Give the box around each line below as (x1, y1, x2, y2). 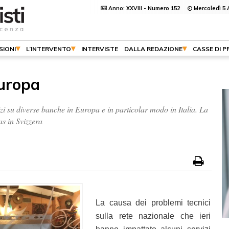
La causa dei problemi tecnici (96, 198, 211, 207)
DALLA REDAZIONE (124, 45, 182, 53)
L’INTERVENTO (26, 45, 71, 53)
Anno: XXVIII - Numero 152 (107, 5, 188, 12)
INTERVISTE (81, 45, 118, 53)
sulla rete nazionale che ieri (96, 212, 211, 220)
